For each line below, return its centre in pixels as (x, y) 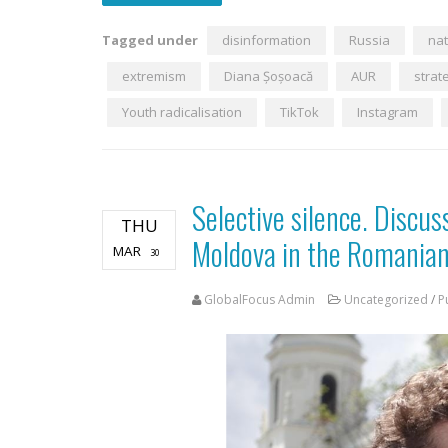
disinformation (266, 40)
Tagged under (150, 40)
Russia (369, 40)
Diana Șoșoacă (268, 76)
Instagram (387, 112)
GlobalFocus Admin (259, 300)
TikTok (299, 112)
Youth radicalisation (182, 112)
